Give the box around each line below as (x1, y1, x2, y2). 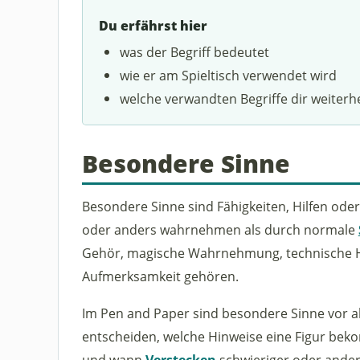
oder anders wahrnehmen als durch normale (81, 219, 358, 239)
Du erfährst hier (98, 17, 207, 35)
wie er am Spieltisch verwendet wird (120, 65, 337, 84)
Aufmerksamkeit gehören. (81, 266, 239, 285)
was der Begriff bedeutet (120, 42, 270, 61)
